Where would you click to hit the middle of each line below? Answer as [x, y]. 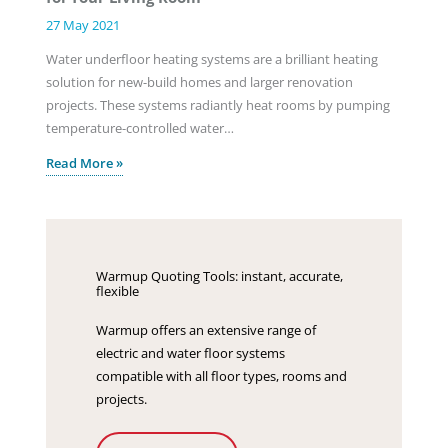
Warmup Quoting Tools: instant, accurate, [219, 276]
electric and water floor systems [190, 353]
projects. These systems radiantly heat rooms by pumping [217, 104]
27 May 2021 [82, 24]
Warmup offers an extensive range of [205, 330]
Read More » [84, 163]
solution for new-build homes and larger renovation [199, 81]
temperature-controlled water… [139, 127]
